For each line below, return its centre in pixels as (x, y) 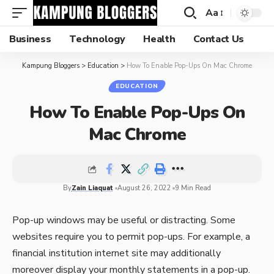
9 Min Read (193, 188)
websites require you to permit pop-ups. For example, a (131, 237)
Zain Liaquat (92, 188)
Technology (97, 39)
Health (159, 39)
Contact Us (219, 39)
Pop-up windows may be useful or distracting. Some (124, 220)
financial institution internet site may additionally (117, 253)
